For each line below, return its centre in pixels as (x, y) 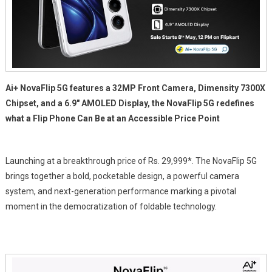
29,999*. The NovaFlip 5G (209, 161)
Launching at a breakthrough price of (76, 161)
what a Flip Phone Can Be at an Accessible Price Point (112, 118)
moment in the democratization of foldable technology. (111, 206)
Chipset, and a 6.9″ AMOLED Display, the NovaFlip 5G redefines (130, 103)
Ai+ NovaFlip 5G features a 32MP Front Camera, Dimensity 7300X (135, 88)
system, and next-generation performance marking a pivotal (121, 191)
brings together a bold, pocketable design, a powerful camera (122, 176)
